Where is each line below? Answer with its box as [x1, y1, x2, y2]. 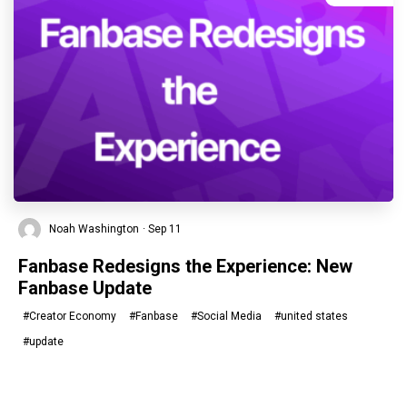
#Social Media [191, 310, 262, 323]
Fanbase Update [18, 277, 152, 299]
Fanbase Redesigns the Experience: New [18, 255, 352, 277]
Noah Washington [46, 222, 139, 235]
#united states [274, 310, 348, 323]
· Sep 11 [143, 222, 182, 235]
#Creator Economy [23, 310, 116, 323]
